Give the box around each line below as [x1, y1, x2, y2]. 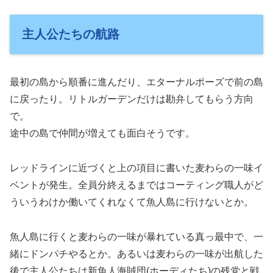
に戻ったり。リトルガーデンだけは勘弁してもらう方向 [10, 93, 253, 104]
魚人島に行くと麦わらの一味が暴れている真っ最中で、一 [10, 231, 263, 242]
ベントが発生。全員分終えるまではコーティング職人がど [10, 179, 263, 190]
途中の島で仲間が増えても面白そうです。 [10, 127, 195, 138]
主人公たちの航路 [22, 27, 119, 41]
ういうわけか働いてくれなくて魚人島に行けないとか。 [10, 196, 253, 207]
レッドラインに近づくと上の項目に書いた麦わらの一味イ [10, 162, 263, 173]
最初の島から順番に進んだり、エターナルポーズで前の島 [10, 76, 263, 87]
